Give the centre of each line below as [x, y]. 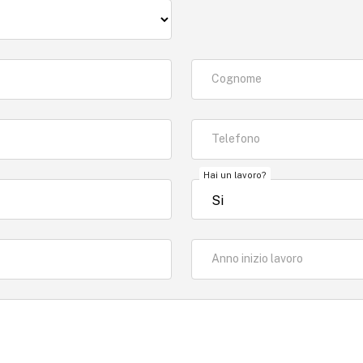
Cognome [237, 79]
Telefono [236, 139]
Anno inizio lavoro [257, 258]
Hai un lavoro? [235, 175]
